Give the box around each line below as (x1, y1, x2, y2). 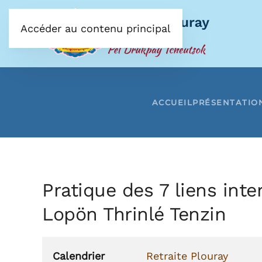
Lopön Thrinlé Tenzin (42, 203, 226, 225)
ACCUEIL (151, 97, 193, 107)
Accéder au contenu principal (20, 22, 171, 35)
